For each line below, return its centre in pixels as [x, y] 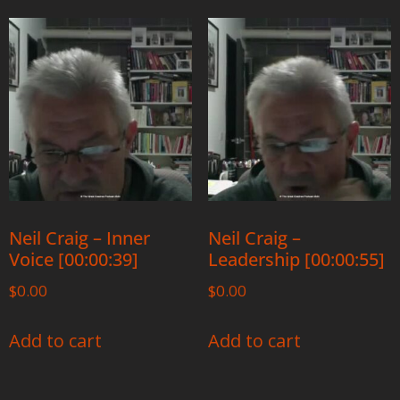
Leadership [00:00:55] [296, 259]
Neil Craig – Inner [79, 237]
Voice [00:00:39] [74, 259]
